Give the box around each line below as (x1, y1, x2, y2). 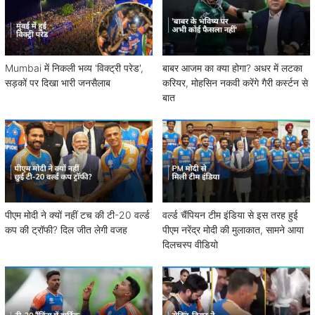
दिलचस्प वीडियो (162, 238, 218, 250)
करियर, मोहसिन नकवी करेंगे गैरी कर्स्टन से (162, 76, 308, 89)
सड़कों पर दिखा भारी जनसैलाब (5, 76, 110, 89)
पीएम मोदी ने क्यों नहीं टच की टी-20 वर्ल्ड (5, 208, 150, 221)
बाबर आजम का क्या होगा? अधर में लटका (162, 61, 302, 74)
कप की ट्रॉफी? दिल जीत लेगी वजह (5, 223, 127, 236)
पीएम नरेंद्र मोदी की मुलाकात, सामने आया (162, 223, 304, 236)
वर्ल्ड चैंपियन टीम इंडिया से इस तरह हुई (162, 208, 298, 221)
